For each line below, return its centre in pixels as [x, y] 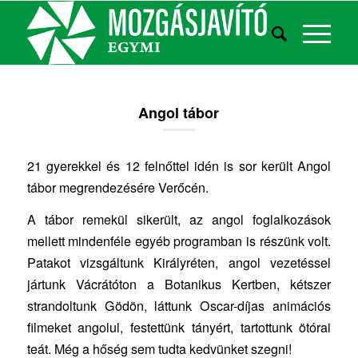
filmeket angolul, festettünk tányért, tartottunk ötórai [179, 328]
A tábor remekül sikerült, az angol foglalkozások [179, 220]
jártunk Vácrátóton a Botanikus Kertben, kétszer [179, 284]
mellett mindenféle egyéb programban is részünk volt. [179, 241]
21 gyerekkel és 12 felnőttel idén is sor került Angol [179, 165]
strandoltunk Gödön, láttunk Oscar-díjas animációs [179, 306]
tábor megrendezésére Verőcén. [117, 187]
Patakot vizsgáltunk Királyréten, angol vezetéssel [179, 263]
